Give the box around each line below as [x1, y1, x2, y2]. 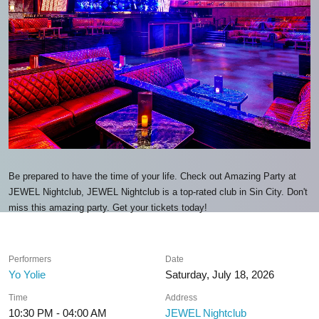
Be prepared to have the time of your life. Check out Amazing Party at [9, 171, 296, 182]
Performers [9, 254, 51, 264]
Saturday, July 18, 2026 [165, 268, 275, 281]
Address [165, 293, 198, 303]
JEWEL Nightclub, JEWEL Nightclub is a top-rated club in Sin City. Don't [9, 187, 308, 197]
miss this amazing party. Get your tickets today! [9, 202, 207, 213]
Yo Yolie [9, 268, 46, 281]
